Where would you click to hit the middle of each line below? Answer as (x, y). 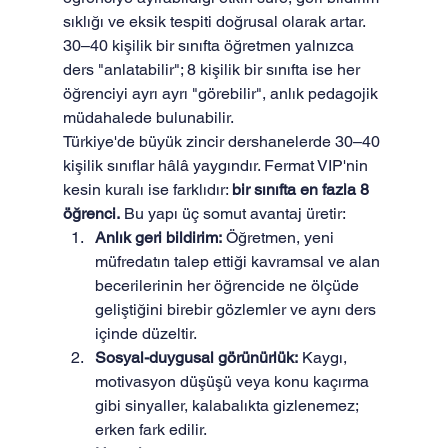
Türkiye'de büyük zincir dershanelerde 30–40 (223, 141)
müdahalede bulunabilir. (148, 117)
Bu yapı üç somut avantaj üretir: (232, 213)
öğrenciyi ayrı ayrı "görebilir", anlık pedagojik (222, 93)
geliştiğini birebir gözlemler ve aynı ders (237, 309)
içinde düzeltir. (145, 333)
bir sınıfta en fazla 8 (302, 189)
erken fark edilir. (150, 429)
